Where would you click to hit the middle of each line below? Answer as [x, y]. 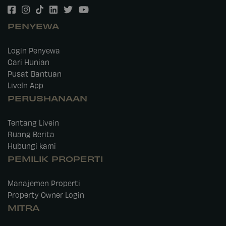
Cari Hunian [29, 62]
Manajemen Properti [44, 183]
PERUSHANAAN [47, 98]
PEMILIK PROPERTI [55, 158]
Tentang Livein [33, 123]
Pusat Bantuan [35, 74]
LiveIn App [25, 85]
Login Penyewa [34, 50]
